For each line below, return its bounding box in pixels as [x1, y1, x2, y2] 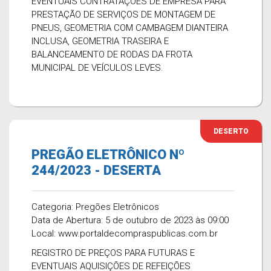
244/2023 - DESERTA [31, 163, 161, 178]
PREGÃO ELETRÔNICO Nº [31, 147, 184, 162]
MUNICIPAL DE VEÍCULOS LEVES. [31, 62, 163, 73]
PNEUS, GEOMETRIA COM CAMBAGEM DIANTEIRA [31, 22, 228, 33]
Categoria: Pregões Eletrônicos [31, 201, 159, 212]
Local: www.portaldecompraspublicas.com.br [31, 228, 218, 239]
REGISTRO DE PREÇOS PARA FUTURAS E [31, 247, 195, 258]
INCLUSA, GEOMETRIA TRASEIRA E [31, 36, 169, 47]
